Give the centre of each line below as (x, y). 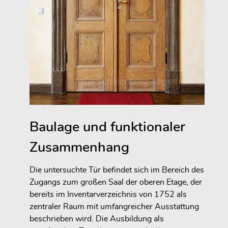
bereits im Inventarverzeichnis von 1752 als (108, 195)
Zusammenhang (79, 148)
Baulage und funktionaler (107, 127)
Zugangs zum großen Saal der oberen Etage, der (116, 182)
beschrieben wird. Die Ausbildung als (97, 219)
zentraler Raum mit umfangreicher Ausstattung (114, 207)
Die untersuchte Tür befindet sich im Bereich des (117, 170)
